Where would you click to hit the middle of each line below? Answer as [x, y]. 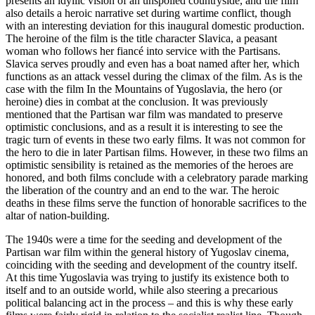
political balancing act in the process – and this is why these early [149, 302]
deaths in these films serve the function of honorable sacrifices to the [156, 202]
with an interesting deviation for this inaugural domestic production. [155, 25]
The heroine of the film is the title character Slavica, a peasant [141, 38]
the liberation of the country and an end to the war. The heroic [142, 190]
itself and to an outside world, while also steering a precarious [142, 290]
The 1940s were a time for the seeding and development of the [144, 239]
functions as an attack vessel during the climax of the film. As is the [154, 76]
